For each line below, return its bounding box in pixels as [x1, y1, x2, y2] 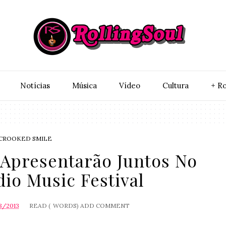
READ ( [29, 202, 50, 209]
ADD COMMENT [80, 202, 130, 209]
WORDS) [52, 202, 79, 209]
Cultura [162, 81, 189, 90]
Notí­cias [20, 81, 50, 90]
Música [72, 81, 97, 90]
